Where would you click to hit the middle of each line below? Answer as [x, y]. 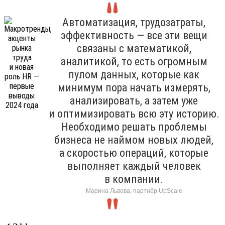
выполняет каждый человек [134, 166]
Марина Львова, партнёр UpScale [134, 191]
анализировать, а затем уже [134, 100]
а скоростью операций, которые [134, 153]
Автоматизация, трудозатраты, [134, 22]
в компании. [134, 179]
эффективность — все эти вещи [134, 35]
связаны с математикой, [134, 48]
